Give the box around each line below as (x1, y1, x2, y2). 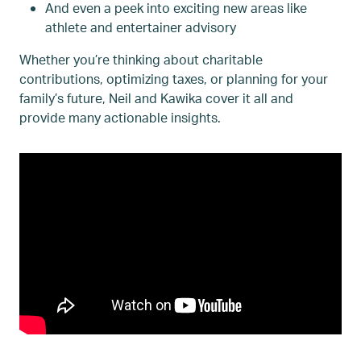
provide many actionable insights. (19, 109, 221, 127)
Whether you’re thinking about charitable (19, 51, 263, 68)
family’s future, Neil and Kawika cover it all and (19, 89, 293, 107)
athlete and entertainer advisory (45, 19, 236, 36)
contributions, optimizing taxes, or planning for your (19, 70, 328, 88)
